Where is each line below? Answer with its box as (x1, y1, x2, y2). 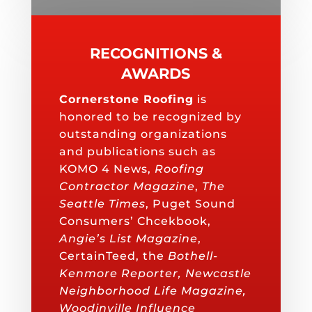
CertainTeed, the (58, 249, 168, 263)
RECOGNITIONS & (89, 45, 222, 63)
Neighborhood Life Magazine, (58, 284, 247, 298)
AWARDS (121, 65, 191, 83)
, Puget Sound (145, 197, 235, 211)
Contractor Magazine (58, 180, 195, 194)
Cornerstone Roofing (58, 93, 194, 107)
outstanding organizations (58, 127, 227, 141)
